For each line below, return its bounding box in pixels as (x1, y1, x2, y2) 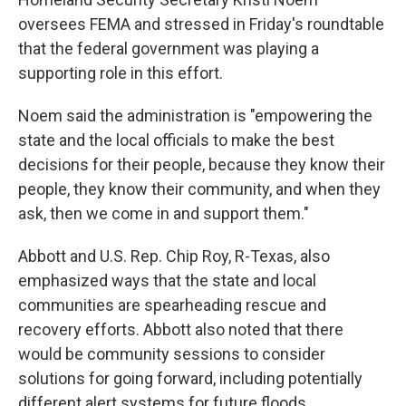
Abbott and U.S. (18, 246, 127, 266)
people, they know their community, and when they (18, 179, 381, 198)
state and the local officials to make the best (18, 130, 334, 150)
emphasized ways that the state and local (18, 271, 316, 290)
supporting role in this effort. (18, 63, 223, 82)
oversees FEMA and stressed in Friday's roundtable (18, 14, 384, 34)
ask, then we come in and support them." (18, 204, 309, 223)
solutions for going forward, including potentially (18, 369, 362, 388)
